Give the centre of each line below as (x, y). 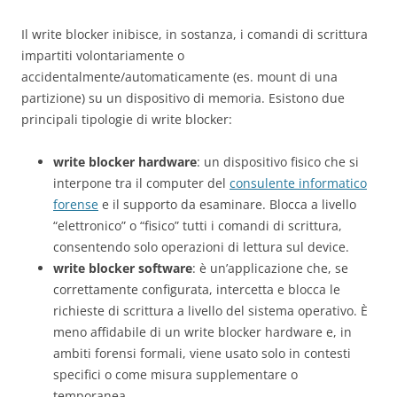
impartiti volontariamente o (103, 56)
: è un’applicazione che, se (270, 269)
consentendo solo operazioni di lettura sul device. (201, 247)
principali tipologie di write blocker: (127, 120)
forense (76, 205)
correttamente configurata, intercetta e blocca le (197, 290)
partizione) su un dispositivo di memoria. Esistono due (183, 98)
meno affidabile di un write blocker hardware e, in (202, 332)
